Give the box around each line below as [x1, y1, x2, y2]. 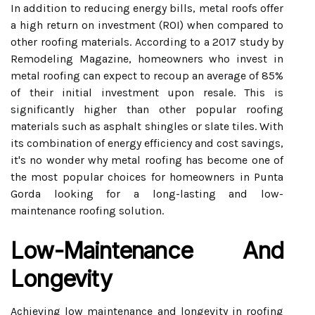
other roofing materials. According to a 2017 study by [11, 35, 283, 49]
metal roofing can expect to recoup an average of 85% [11, 69, 283, 82]
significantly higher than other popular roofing [11, 103, 283, 116]
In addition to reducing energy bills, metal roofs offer [11, 1, 283, 15]
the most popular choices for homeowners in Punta [11, 170, 283, 184]
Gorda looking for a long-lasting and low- [11, 187, 283, 200]
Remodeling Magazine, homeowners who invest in [11, 52, 283, 65]
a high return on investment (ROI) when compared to [11, 18, 283, 32]
